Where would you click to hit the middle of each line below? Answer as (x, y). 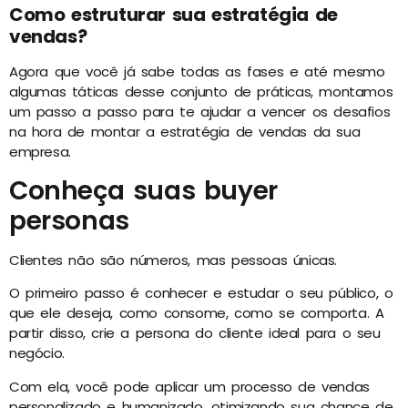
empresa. (40, 152)
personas (69, 220)
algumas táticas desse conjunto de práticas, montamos (201, 92)
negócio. (37, 353)
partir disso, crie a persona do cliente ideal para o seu (195, 333)
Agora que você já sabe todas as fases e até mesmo (197, 72)
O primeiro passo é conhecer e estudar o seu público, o (201, 293)
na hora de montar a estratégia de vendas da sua (185, 132)
